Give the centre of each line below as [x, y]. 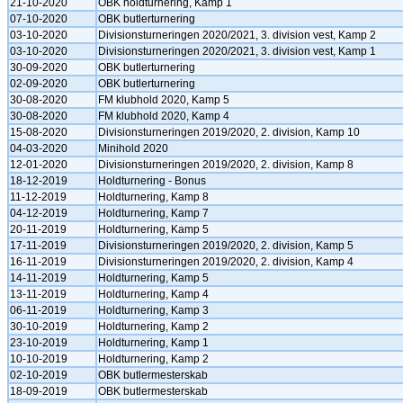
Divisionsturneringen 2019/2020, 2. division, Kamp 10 [229, 132]
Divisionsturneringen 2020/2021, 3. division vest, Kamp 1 [237, 51]
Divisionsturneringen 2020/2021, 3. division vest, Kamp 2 [237, 35]
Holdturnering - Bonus [152, 181]
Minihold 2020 [133, 148]
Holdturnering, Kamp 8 [153, 197]
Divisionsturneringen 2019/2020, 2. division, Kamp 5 [226, 246]
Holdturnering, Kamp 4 [153, 294]
